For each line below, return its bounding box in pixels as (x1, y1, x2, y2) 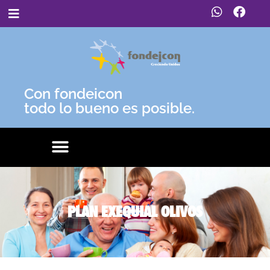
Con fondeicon (24, 84, 122, 102)
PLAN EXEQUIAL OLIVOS (67, 202, 202, 221)
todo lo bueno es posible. (24, 99, 195, 117)
